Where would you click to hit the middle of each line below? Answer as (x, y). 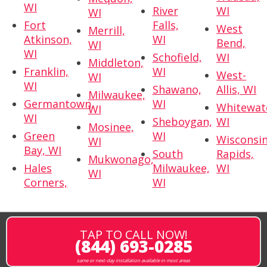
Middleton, (116, 63)
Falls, (165, 25)
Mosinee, (111, 127)
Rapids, (235, 154)
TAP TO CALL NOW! (133, 235)
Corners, (46, 183)
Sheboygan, (182, 122)
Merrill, (106, 31)
